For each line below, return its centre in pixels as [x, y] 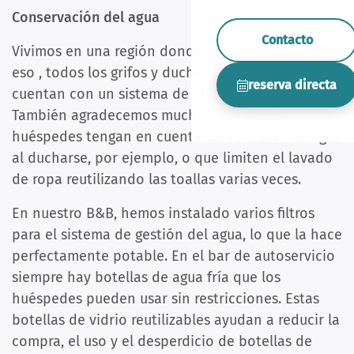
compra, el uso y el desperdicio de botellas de [162, 342]
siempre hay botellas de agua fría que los [146, 278]
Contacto [287, 40]
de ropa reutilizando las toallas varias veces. [156, 180]
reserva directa [292, 85]
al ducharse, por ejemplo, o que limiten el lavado [172, 158]
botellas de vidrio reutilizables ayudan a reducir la [176, 320]
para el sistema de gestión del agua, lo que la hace [177, 235]
